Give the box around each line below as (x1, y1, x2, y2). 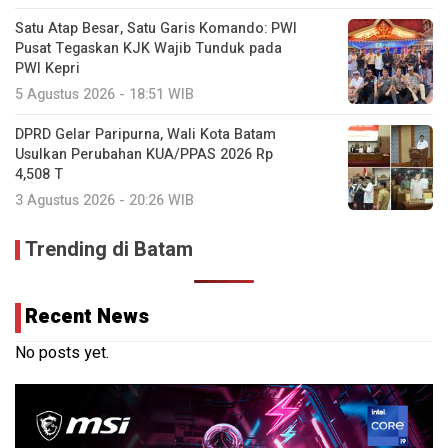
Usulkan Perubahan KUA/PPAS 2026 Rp (15, 143, 273, 165)
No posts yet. (15, 340, 109, 365)
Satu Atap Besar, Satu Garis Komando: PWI (15, 17, 297, 39)
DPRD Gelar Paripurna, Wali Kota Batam (15, 123, 276, 145)
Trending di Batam (25, 234, 193, 264)
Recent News (25, 301, 149, 331)
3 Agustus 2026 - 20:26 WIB (15, 189, 194, 211)
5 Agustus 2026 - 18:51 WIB (15, 83, 194, 105)
